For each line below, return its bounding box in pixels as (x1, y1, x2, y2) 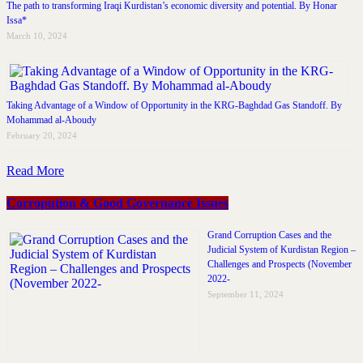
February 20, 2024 (6, 130, 77, 141)
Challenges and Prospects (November (207, 258, 352, 270)
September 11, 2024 (207, 289, 284, 299)
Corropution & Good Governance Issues (6, 195, 228, 210)
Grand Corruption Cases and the (207, 229, 331, 241)
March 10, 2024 (6, 31, 67, 41)
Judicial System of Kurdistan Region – (207, 244, 356, 255)
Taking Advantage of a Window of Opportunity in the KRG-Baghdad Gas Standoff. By (6, 100, 342, 112)
